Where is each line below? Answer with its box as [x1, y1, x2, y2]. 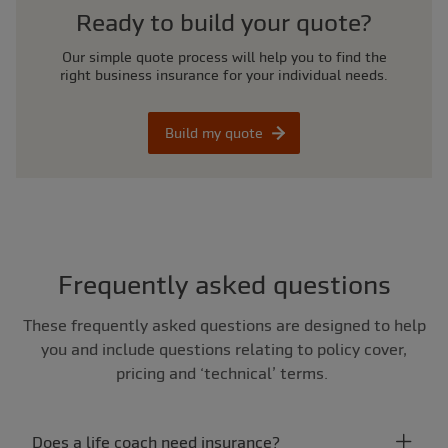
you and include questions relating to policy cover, [41, 340, 407, 359]
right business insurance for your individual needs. [60, 67, 388, 84]
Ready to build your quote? [92, 9, 372, 37]
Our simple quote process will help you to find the [61, 49, 387, 66]
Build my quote [165, 125, 263, 142]
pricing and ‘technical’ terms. [116, 364, 332, 383]
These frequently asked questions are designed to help [22, 316, 426, 335]
